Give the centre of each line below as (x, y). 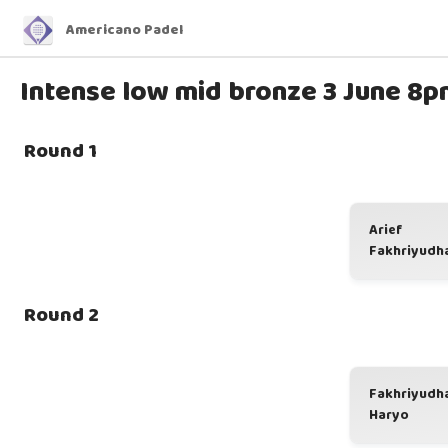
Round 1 (60, 151)
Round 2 (61, 315)
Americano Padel (124, 30)
